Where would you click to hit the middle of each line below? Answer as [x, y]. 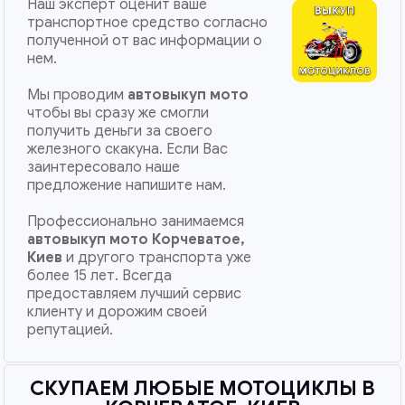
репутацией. [71, 330]
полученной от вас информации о [145, 41]
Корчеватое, [199, 240]
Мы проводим [78, 95]
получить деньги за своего [120, 131]
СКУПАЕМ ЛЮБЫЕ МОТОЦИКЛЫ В [202, 388]
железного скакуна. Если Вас [128, 149]
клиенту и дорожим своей [118, 312]
